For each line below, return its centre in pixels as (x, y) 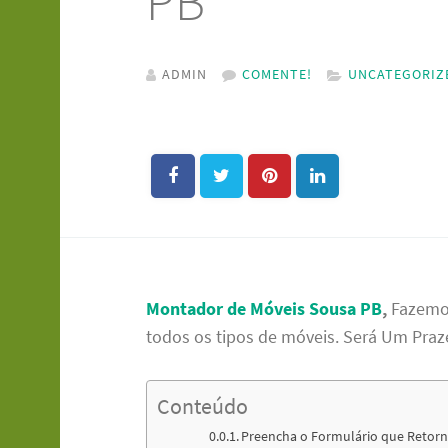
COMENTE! (277, 74)
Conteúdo (203, 407)
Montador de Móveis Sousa (253, 309)
